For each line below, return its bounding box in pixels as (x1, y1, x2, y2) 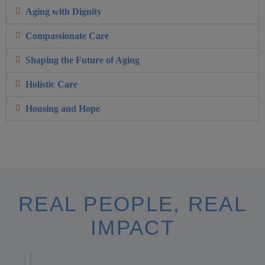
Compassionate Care (25, 31, 109, 41)
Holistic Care (25, 79, 77, 90)
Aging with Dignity (25, 7, 102, 17)
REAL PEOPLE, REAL (18, 192, 247, 216)
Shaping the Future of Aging (25, 55, 140, 66)
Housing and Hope (25, 104, 100, 114)
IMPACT (91, 216, 174, 240)
